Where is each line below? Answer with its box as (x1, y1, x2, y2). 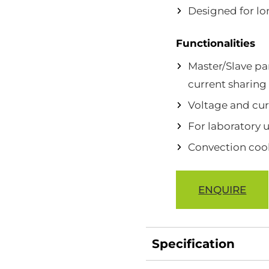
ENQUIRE (198, 184, 247, 196)
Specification (152, 237, 235, 251)
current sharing (188, 78, 267, 90)
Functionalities (176, 37, 256, 49)
